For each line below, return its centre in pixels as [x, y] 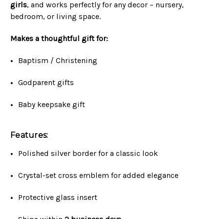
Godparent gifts [46, 82]
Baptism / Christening [58, 60]
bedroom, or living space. [55, 16]
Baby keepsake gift [52, 104]
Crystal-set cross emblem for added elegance [99, 175]
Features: [29, 135]
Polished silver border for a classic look [88, 153]
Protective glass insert [58, 197]
